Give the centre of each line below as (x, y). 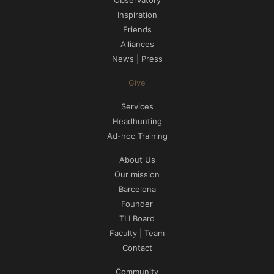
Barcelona (137, 189)
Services (137, 106)
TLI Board (137, 218)
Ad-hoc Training (137, 135)
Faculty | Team (137, 233)
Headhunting (137, 121)
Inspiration (137, 14)
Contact (137, 247)
